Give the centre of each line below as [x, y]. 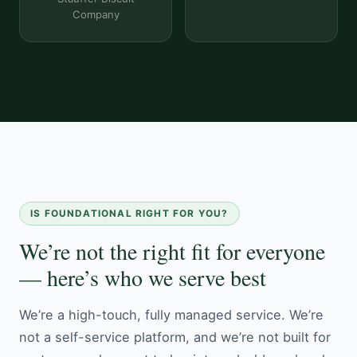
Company [96, 14]
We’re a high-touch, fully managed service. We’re [171, 314]
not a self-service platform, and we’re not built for [175, 337]
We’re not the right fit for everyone [172, 251]
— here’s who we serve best [143, 277]
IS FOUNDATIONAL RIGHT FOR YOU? [129, 213]
